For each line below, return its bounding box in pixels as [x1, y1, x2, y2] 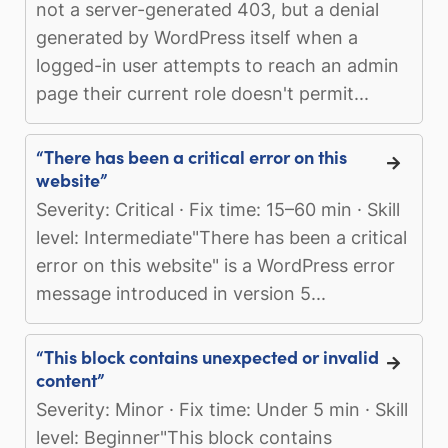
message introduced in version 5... [36, 282, 326, 304]
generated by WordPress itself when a [36, 26, 358, 48]
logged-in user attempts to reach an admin [36, 54, 399, 76]
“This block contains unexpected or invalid [36, 343, 379, 369]
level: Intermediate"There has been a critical [36, 226, 407, 248]
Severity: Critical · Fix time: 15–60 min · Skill [36, 198, 400, 220]
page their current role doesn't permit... [36, 82, 369, 104]
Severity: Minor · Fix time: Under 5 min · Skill [36, 398, 408, 420]
